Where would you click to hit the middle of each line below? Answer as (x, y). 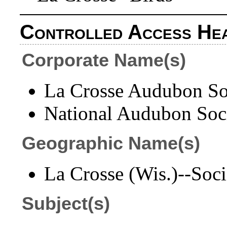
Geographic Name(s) (111, 143)
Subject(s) (66, 203)
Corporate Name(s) (104, 60)
